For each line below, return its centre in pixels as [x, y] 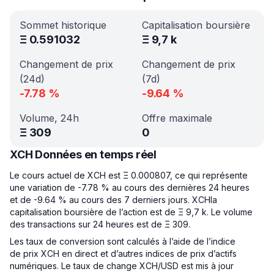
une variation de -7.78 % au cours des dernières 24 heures [130, 187]
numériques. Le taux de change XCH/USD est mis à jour [122, 266]
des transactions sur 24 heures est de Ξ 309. [100, 224]
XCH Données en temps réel [83, 154]
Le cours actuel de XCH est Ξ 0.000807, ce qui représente [129, 175]
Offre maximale [177, 118]
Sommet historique [63, 25]
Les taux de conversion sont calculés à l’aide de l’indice [123, 241]
